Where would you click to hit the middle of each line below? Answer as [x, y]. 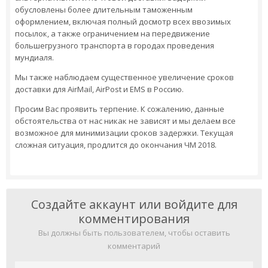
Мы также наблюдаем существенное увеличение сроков [124, 77]
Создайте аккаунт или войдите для [134, 204]
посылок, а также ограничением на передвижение [112, 33]
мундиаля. [34, 57]
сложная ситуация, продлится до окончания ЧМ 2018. [116, 145]
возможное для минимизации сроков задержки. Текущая [124, 133]
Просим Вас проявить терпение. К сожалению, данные [120, 109]
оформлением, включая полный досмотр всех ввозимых [123, 22]
